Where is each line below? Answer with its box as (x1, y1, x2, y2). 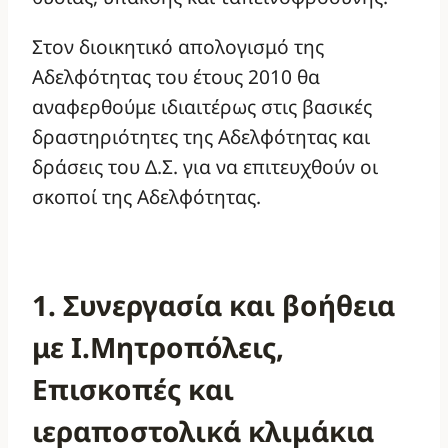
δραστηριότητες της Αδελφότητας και (32, 122, 370, 150)
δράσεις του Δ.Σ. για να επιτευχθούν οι (32, 152, 378, 180)
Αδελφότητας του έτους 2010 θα (32, 62, 320, 90)
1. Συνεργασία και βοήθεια (32, 285, 395, 324)
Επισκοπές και (32, 369, 234, 408)
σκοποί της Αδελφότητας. (32, 182, 261, 210)
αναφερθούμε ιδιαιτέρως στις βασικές (32, 92, 372, 120)
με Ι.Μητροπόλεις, (32, 327, 284, 366)
